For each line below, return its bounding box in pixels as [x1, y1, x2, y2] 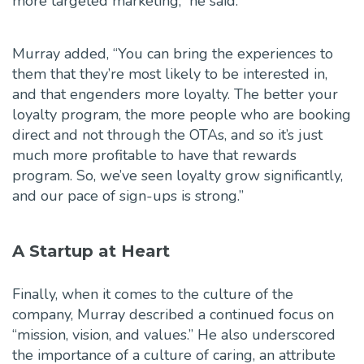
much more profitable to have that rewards [12, 145, 297, 166]
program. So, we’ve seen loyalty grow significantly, [12, 166, 343, 186]
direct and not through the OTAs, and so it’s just [12, 125, 323, 145]
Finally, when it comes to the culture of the [12, 284, 293, 305]
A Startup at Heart [12, 241, 170, 262]
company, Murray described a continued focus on [12, 305, 334, 325]
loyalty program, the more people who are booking [12, 105, 351, 125]
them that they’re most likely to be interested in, [12, 64, 327, 84]
